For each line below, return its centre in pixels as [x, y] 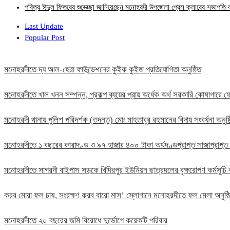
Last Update [44, 26]
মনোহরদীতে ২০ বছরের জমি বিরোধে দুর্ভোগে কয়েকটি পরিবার [86, 221]
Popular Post [45, 38]
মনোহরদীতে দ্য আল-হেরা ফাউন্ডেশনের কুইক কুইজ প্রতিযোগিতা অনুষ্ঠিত [103, 70]
